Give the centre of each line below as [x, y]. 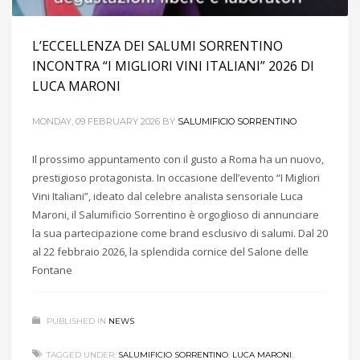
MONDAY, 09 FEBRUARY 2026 [96, 121]
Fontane [52, 270]
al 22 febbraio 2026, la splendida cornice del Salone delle [170, 251]
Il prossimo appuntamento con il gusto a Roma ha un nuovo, [178, 159]
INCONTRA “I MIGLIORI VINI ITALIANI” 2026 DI [173, 65]
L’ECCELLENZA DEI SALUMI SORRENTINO [157, 45]
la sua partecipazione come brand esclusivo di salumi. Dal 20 [180, 233]
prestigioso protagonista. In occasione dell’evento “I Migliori [176, 177]
